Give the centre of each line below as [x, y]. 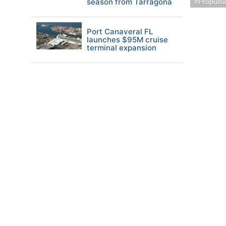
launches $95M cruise [127, 40]
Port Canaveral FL [120, 32]
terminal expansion [122, 48]
